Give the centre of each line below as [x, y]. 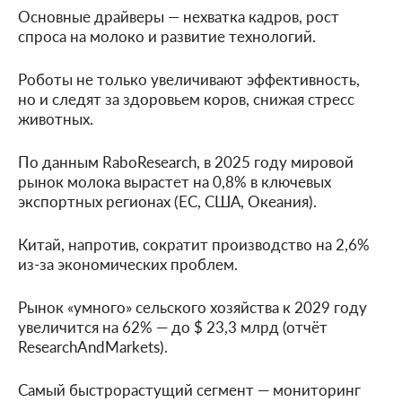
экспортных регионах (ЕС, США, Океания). [167, 201]
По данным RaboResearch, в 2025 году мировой [186, 162]
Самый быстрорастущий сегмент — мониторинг [189, 389]
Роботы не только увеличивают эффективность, [189, 79]
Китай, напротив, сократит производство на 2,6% [194, 244]
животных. [56, 118]
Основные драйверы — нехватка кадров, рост [179, 16]
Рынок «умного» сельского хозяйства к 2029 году [192, 307]
